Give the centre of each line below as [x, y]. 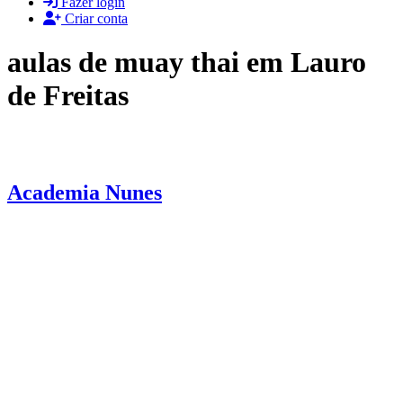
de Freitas [68, 96]
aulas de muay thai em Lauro [187, 63]
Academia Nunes [85, 192]
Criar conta [94, 18]
